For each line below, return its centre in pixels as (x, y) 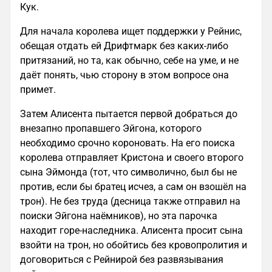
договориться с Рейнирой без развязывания (122, 259)
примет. (38, 89)
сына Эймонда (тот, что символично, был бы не (128, 172)
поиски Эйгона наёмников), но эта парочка (119, 216)
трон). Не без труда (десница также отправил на (130, 201)
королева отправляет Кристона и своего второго (132, 157)
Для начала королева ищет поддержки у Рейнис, (131, 31)
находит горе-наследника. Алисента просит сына (131, 230)
